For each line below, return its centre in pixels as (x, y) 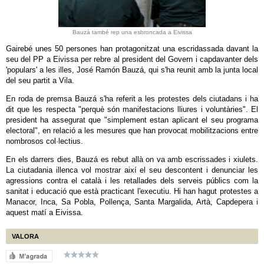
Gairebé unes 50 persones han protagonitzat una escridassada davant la (132, 49)
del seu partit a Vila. (40, 80)
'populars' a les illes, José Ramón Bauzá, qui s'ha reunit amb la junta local (132, 70)
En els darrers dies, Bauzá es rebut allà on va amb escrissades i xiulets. (132, 159)
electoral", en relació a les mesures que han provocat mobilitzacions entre (132, 131)
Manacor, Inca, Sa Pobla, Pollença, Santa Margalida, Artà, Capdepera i (132, 202)
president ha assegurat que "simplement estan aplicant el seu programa (132, 120)
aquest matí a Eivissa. (44, 212)
